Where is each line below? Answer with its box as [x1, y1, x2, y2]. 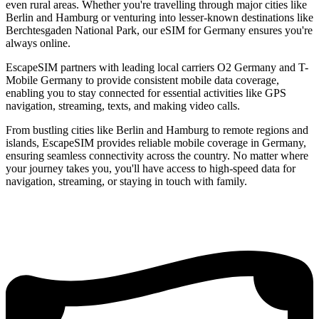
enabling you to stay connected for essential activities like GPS [6, 87, 286, 100]
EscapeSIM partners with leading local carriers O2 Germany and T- [6, 61, 308, 74]
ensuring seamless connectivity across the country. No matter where [6, 150, 308, 162]
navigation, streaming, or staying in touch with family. [6, 175, 247, 188]
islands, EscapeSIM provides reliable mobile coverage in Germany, [6, 137, 306, 150]
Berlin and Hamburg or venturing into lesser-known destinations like [6, 11, 313, 24]
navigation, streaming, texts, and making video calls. [6, 100, 240, 113]
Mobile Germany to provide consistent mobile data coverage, [6, 74, 279, 87]
